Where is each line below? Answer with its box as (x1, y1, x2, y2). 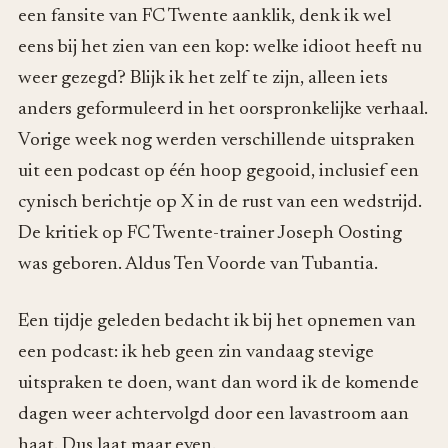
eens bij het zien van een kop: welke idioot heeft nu (18, 37, 422, 57)
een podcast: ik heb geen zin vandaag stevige (18, 343, 374, 363)
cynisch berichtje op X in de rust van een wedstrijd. (18, 192, 422, 212)
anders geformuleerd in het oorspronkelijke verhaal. (18, 99, 428, 119)
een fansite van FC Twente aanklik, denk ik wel (18, 6, 391, 26)
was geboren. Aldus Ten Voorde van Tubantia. (18, 254, 382, 274)
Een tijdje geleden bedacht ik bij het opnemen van (18, 312, 416, 332)
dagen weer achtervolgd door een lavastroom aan (18, 405, 409, 425)
